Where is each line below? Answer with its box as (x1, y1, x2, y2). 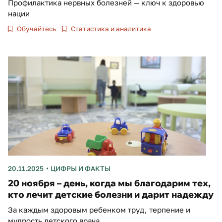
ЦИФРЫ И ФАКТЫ (50, 165, 111, 173)
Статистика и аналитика (69, 25, 152, 33)
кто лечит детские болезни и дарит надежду (8, 189, 214, 201)
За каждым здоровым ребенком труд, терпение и (8, 205, 190, 215)
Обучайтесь (15, 25, 56, 33)
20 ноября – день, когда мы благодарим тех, (8, 177, 211, 189)
